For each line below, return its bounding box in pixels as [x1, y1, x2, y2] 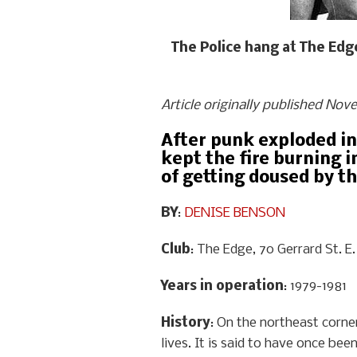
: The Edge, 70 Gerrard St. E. [190, 242, 355, 257]
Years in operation [161, 279, 284, 294]
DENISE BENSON [184, 206, 285, 221]
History [161, 316, 210, 331]
